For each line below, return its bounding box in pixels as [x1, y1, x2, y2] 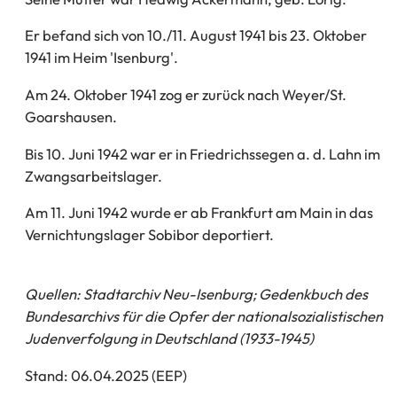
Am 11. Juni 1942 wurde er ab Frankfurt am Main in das [25, 203, 373, 222]
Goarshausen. [25, 107, 117, 127]
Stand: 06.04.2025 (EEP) [25, 365, 187, 385]
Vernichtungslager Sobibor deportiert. [25, 225, 274, 245]
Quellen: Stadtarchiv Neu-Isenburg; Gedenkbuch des [25, 284, 368, 303]
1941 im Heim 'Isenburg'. [25, 48, 178, 67]
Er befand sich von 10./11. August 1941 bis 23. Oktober [25, 26, 367, 45]
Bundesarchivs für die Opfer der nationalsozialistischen [25, 306, 383, 325]
